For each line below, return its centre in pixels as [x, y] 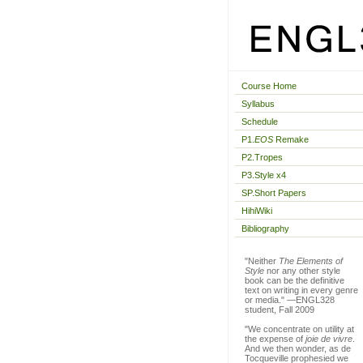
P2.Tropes [262, 157]
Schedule [260, 122]
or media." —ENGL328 [290, 300]
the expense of [275, 339]
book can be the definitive [295, 280]
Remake [291, 139]
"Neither [262, 261]
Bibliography [265, 228]
